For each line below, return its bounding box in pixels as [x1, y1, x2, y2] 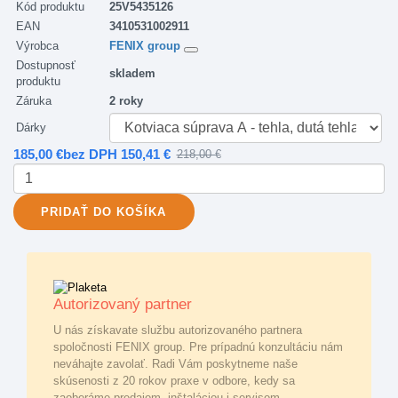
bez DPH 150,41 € [63, 147, 171, 162]
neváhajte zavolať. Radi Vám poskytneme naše [53, 356, 298, 370]
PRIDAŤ [41, 204, 90, 219]
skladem [109, 66, 155, 80]
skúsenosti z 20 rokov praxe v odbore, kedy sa [53, 373, 295, 387]
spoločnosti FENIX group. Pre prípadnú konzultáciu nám [53, 339, 343, 354]
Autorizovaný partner [53, 295, 192, 313]
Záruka [16, 93, 52, 107]
